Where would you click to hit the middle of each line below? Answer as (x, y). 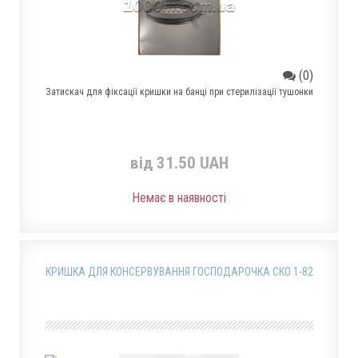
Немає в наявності (179, 198)
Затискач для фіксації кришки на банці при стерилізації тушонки (179, 92)
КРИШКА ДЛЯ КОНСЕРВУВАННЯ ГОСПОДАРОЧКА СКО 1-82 (179, 272)
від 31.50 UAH (179, 163)
